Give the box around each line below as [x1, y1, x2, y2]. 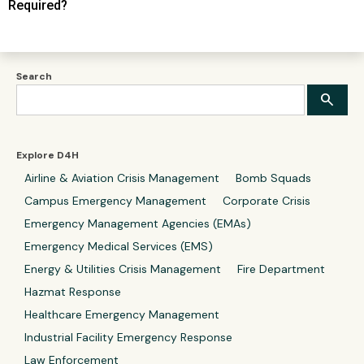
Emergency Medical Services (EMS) [24, 238, 213, 253]
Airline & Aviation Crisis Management [24, 170, 219, 185]
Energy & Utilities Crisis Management [24, 261, 221, 276]
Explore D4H [16, 148, 79, 162]
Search [16, 69, 52, 83]
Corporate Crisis [223, 193, 310, 208]
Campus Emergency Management [24, 193, 206, 208]
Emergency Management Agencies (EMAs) [24, 215, 251, 231]
